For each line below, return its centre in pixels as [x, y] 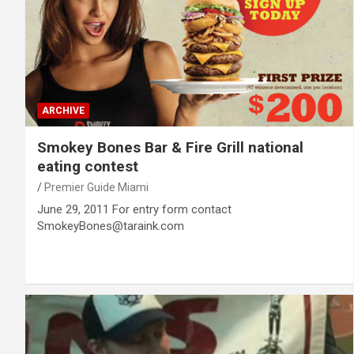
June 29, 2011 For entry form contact [134, 209]
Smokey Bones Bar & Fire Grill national [170, 147]
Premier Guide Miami [96, 187]
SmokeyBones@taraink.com [114, 226]
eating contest [88, 166]
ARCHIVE [63, 110]
